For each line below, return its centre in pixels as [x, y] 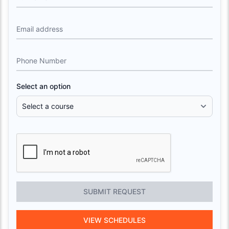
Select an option [43, 86]
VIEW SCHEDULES [114, 220]
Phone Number [41, 60]
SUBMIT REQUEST [114, 191]
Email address [40, 29]
